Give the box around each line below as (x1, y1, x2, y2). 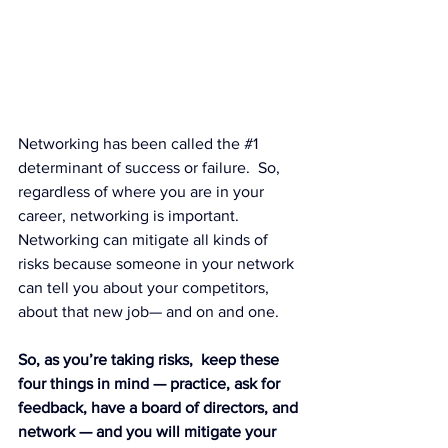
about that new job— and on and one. (18, 303, 279, 321)
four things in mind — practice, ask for (18, 375, 284, 393)
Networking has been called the (18, 135, 244, 153)
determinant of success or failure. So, (18, 159, 284, 177)
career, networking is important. (18, 207, 243, 225)
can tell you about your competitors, (18, 279, 273, 297)
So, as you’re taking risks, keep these (18, 351, 283, 369)
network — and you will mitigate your (18, 423, 280, 441)
